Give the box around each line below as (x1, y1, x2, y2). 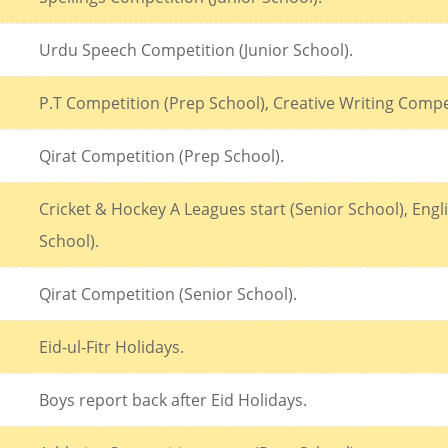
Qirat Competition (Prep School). (39, 144, 284, 167)
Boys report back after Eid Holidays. (39, 388, 307, 411)
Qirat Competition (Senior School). (39, 282, 297, 305)
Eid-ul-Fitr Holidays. (39, 335, 184, 358)
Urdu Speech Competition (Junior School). (39, 38, 353, 61)
